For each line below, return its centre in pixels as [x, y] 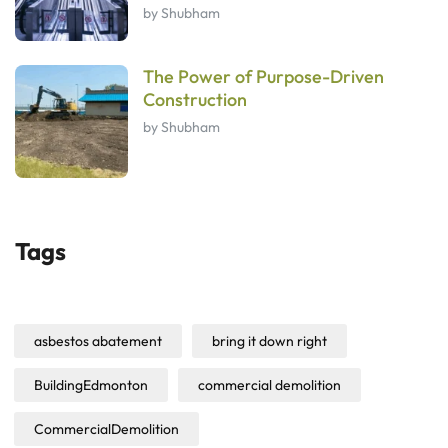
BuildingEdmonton [91, 384]
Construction [195, 99]
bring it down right [269, 340]
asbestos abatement [98, 340]
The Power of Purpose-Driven [263, 76]
